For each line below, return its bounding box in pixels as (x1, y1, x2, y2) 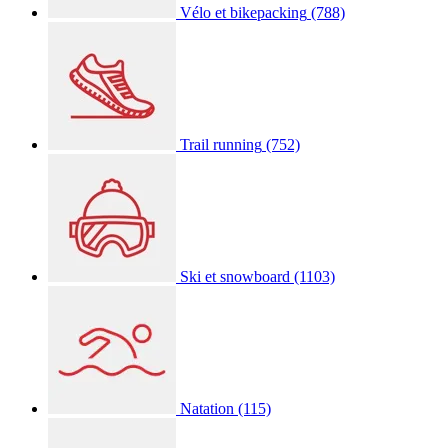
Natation (180, 399, 234, 417)
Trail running (180, 135, 262, 153)
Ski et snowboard (180, 267, 290, 285)
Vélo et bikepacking (180, 3, 307, 21)
